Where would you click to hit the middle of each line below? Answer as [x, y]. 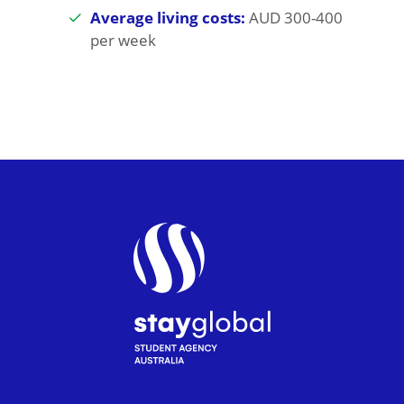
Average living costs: [167, 18]
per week [123, 41]
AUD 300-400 [294, 18]
